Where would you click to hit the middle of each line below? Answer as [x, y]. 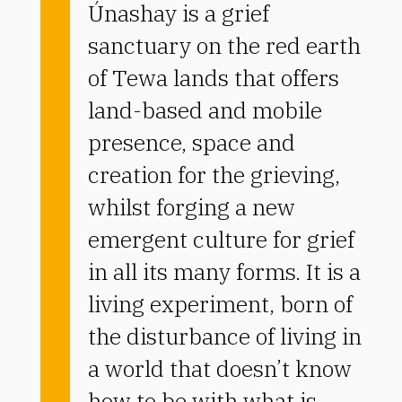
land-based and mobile [205, 110]
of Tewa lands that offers [213, 78]
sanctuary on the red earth [224, 46]
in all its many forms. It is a [224, 272]
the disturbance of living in [224, 336]
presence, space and [191, 143]
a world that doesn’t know [219, 369]
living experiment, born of [220, 304]
